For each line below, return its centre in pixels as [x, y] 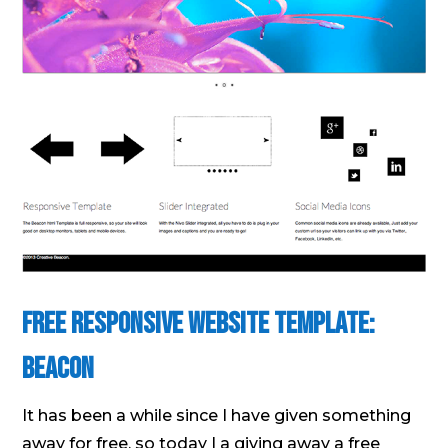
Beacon [58, 368]
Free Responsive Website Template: [199, 323]
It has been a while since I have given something [217, 415]
